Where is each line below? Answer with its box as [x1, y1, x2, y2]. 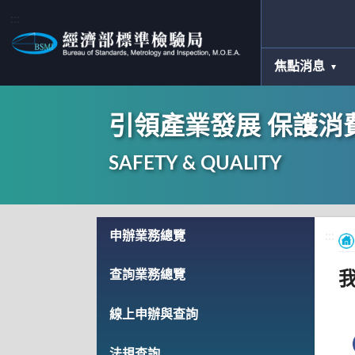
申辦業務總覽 [109, 229, 185, 242]
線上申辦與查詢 [109, 307, 198, 321]
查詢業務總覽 [109, 269, 185, 282]
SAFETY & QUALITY [109, 155, 282, 174]
